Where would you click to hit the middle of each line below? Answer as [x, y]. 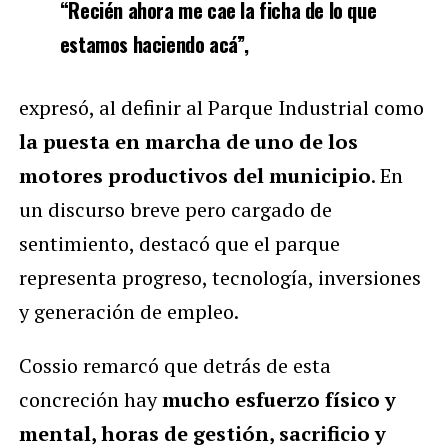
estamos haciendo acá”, [154, 43]
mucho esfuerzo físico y [278, 399]
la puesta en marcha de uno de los [188, 141]
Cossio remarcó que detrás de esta [174, 365]
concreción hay [90, 399]
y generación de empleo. [128, 311]
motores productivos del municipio [194, 175]
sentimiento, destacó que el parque [179, 243]
